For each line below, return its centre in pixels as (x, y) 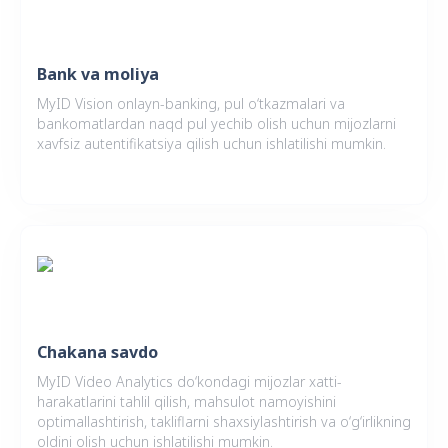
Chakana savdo (97, 352)
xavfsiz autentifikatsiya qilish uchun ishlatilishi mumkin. (211, 144)
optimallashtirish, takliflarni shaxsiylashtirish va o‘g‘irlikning (224, 422)
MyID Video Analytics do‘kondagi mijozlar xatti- (189, 382)
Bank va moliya (98, 74)
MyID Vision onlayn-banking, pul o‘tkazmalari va (191, 104)
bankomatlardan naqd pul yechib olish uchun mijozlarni (216, 124)
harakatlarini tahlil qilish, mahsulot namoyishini (186, 402)
